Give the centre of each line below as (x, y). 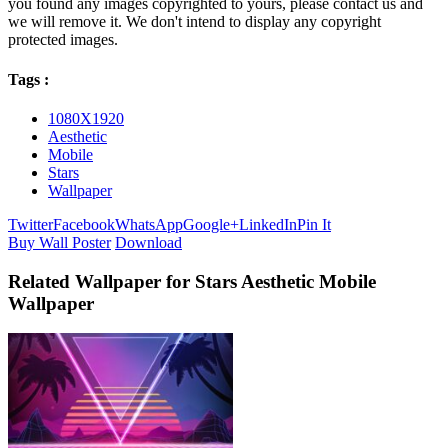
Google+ (211, 224)
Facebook (84, 224)
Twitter (30, 224)
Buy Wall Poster (59, 242)
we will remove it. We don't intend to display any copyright (194, 22)
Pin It (314, 224)
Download (148, 242)
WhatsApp (149, 224)
